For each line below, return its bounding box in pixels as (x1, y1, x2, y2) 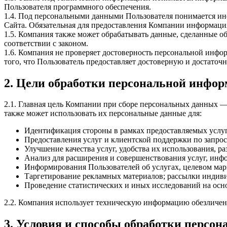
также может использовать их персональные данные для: (4, 109, 202, 118)
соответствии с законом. (4, 39, 88, 48)
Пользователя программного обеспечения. (4, 2, 151, 11)
